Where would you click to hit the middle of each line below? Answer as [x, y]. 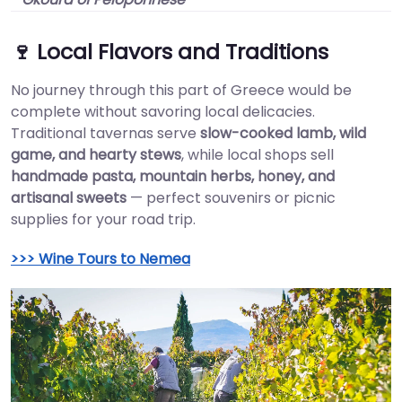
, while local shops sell [258, 155]
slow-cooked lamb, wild [283, 134]
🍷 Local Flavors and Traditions [170, 52]
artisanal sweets [69, 198]
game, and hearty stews [96, 155]
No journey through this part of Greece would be [181, 91]
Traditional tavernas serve [105, 134]
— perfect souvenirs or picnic [231, 198]
